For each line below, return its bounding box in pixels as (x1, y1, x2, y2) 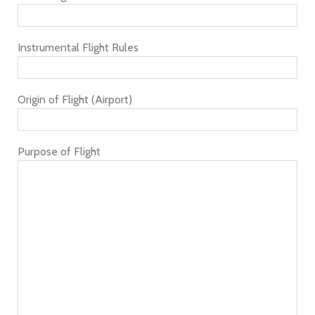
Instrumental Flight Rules (18, 41, 139, 54)
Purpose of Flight (18, 145, 101, 158)
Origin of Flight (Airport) (18, 93, 132, 106)
